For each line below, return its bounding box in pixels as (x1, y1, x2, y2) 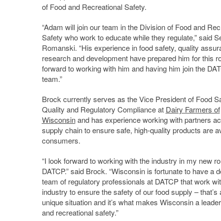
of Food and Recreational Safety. (41, 1, 147, 12)
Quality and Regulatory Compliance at (41, 104, 166, 114)
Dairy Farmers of (165, 104, 220, 114)
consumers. (41, 135, 80, 146)
